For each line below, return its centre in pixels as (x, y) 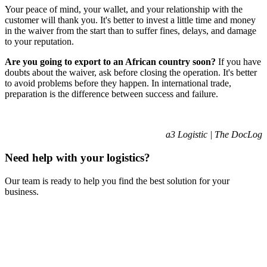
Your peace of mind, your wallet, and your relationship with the (124, 10)
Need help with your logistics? (77, 158)
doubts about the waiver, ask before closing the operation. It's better (131, 73)
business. (22, 191)
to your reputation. (39, 42)
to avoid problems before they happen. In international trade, (118, 83)
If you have (240, 62)
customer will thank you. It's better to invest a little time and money (130, 20)
